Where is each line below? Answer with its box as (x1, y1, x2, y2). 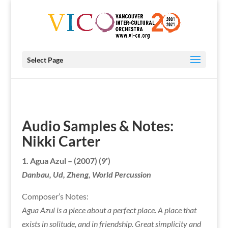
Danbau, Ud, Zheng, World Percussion (21, 169, 151, 179)
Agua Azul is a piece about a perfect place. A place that (21, 205, 196, 215)
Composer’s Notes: (21, 191, 89, 201)
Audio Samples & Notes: (21, 117, 174, 134)
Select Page (26, 55, 63, 64)
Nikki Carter (21, 132, 100, 150)
